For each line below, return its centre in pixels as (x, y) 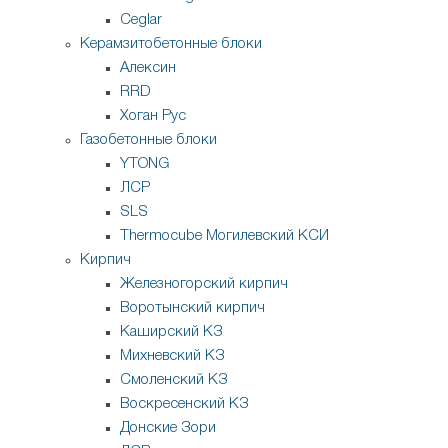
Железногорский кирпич (204, 284)
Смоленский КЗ (174, 380)
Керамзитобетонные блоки (171, 44)
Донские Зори (168, 428)
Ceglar (141, 20)
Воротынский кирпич (192, 308)
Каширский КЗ (171, 332)
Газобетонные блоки (148, 140)
